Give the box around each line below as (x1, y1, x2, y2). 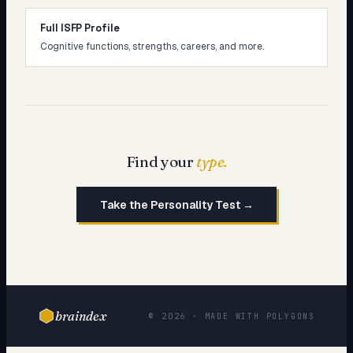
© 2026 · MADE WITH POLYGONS (149, 310, 315, 321)
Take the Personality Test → (99, 197, 254, 212)
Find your (125, 152, 197, 172)
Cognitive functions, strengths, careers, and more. (40, 40, 264, 53)
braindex (55, 308, 106, 325)
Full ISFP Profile (40, 21, 120, 35)
